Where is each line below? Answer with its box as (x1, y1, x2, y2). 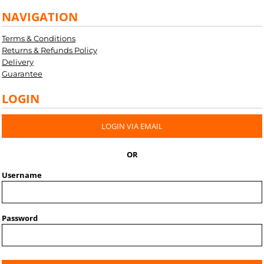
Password (2, 213, 38, 223)
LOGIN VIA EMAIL (101, 121, 163, 131)
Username (2, 170, 42, 180)
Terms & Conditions (2, 34, 75, 43)
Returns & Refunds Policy (2, 45, 97, 55)
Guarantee (2, 69, 42, 78)
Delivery (2, 57, 34, 67)
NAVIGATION (2, 9, 78, 25)
